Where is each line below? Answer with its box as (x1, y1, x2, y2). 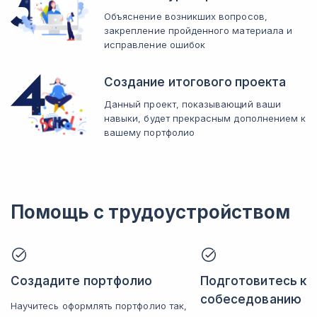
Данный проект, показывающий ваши (104, 98, 281, 110)
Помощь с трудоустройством (11, 201, 290, 223)
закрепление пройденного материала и (104, 25, 293, 36)
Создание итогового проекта (104, 75, 287, 89)
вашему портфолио (104, 127, 195, 138)
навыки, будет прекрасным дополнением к (104, 113, 306, 124)
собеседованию (200, 292, 301, 306)
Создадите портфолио (11, 274, 153, 288)
